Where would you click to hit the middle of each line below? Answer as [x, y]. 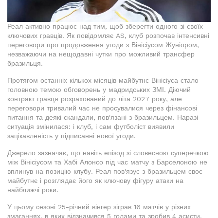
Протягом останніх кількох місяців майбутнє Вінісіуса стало [103, 81]
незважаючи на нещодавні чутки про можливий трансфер [101, 54]
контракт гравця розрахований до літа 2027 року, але [95, 99]
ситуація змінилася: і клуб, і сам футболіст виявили [91, 127]
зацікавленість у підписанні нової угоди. [72, 136]
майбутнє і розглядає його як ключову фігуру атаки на [95, 181]
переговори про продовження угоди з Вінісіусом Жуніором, [103, 45]
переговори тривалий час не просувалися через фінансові [102, 108]
